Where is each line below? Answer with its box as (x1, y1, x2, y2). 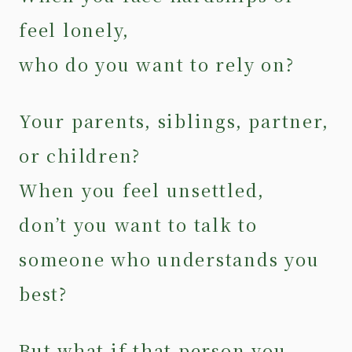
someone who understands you (19, 246, 320, 271)
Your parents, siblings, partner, (19, 108, 329, 133)
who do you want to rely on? (19, 51, 307, 76)
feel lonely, (19, 16, 142, 42)
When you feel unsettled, (19, 177, 277, 202)
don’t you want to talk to (19, 211, 258, 236)
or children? (19, 142, 153, 167)
